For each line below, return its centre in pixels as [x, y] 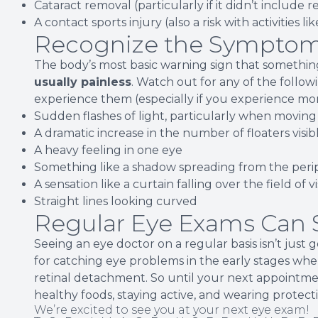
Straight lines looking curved [116, 201]
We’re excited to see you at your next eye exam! [172, 309]
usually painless [83, 82]
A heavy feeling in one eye [108, 150]
